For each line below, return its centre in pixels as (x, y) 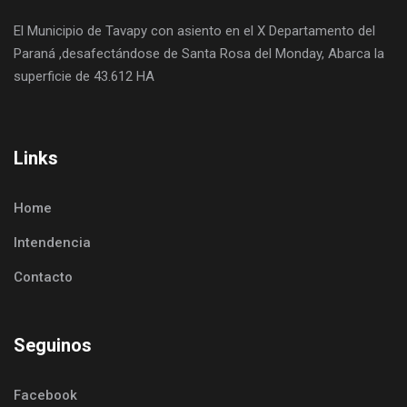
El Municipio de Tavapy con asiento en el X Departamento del (194, 31)
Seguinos (53, 345)
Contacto (43, 277)
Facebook (45, 395)
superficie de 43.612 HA (84, 76)
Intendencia (52, 243)
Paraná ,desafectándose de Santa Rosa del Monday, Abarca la (199, 54)
